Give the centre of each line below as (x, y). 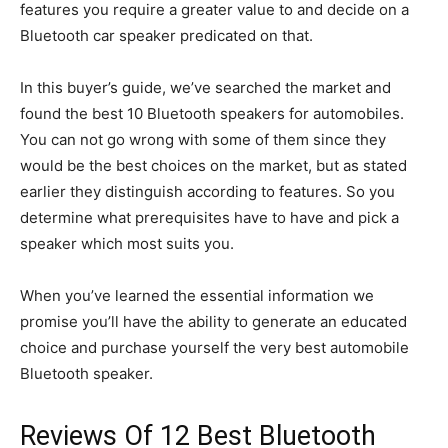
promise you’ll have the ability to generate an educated (213, 321)
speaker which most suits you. (127, 243)
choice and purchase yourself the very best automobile (214, 347)
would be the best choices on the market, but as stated (213, 165)
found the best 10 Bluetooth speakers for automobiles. (212, 113)
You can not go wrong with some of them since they (203, 139)
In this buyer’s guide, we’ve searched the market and (205, 87)
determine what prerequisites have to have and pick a (209, 217)
